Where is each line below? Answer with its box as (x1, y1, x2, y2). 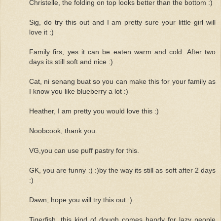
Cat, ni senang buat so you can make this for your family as (29, 77, 216, 85)
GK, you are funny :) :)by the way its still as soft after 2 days (29, 166, 216, 174)
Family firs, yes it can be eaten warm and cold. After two (29, 47, 216, 56)
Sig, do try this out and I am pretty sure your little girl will (29, 18, 216, 26)
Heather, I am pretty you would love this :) (29, 107, 159, 115)
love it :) (29, 28, 54, 36)
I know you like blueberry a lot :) (29, 87, 128, 95)
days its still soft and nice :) (29, 57, 113, 66)
